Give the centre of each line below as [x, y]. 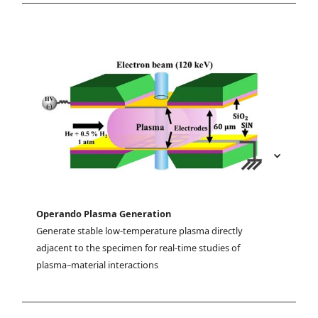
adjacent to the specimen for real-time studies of [138, 248]
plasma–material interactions [98, 265]
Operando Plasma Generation [104, 214]
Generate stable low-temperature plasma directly [140, 231]
